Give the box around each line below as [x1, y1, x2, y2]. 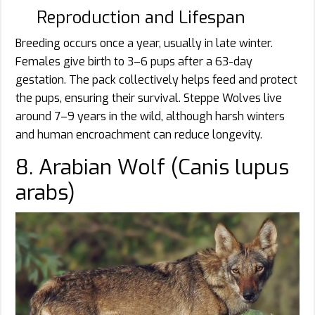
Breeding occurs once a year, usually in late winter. [15, 36, 273, 51]
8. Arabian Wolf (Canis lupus [15, 153, 289, 182]
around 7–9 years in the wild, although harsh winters [15, 109, 285, 124]
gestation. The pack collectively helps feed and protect [15, 72, 297, 88]
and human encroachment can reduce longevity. [15, 127, 262, 143]
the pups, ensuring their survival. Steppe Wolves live [15, 91, 282, 106]
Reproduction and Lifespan [37, 6, 245, 30]
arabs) [15, 179, 75, 207]
